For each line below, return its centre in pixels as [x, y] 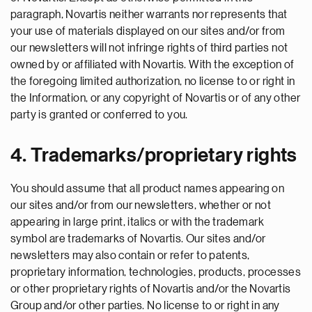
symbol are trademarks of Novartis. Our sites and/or [138, 239]
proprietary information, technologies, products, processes [156, 272]
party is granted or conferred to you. [99, 115]
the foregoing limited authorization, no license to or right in [153, 81]
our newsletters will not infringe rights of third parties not [149, 48]
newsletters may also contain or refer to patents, [130, 256]
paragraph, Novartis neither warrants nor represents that [149, 15]
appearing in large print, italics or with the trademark [137, 222]
